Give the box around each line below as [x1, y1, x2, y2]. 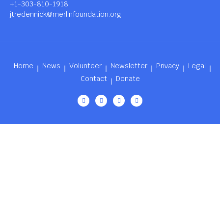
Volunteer [69, 61, 102, 70]
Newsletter [110, 61, 147, 70]
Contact [80, 74, 107, 83]
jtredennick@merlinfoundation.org [10, 9, 121, 19]
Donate [115, 74, 140, 83]
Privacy [156, 61, 179, 70]
